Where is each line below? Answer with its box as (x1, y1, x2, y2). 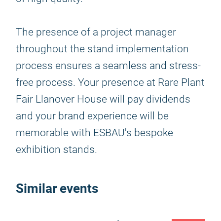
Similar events (16, 180, 98, 197)
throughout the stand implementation (16, 43, 189, 55)
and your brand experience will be (16, 110, 169, 122)
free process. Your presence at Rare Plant (16, 76, 205, 88)
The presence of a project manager (16, 26, 176, 38)
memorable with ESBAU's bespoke (16, 127, 173, 139)
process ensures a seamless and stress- (16, 60, 201, 72)
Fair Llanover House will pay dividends (16, 93, 190, 105)
